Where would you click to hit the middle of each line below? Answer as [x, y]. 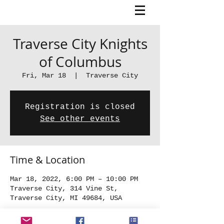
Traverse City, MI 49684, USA [66, 198]
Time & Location [47, 160]
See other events [80, 119]
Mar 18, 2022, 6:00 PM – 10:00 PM [74, 179]
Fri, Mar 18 [44, 75]
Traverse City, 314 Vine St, [64, 188]
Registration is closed [80, 107]
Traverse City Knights [80, 44]
